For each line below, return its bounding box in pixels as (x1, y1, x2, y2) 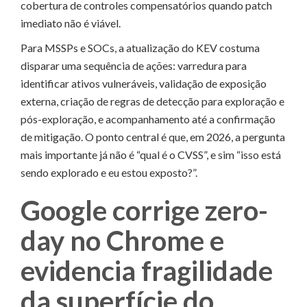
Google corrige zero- (21, 193, 268, 227)
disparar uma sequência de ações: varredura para (21, 58, 247, 72)
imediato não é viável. (21, 16, 121, 29)
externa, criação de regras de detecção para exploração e (21, 94, 284, 108)
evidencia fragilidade (21, 254, 273, 287)
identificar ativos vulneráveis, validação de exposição (21, 76, 267, 90)
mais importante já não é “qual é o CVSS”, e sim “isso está (21, 147, 281, 161)
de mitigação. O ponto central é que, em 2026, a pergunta (21, 130, 285, 143)
